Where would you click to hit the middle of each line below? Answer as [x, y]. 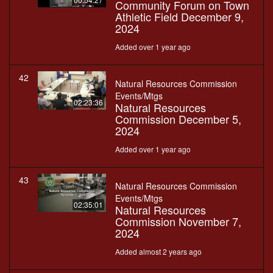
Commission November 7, [178, 222]
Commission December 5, [178, 119]
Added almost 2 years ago [158, 252]
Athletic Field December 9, [179, 17]
